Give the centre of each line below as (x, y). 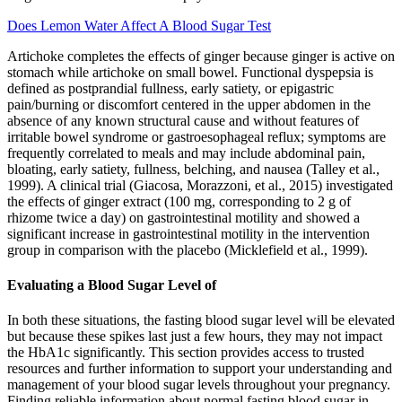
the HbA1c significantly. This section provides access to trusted (186, 353)
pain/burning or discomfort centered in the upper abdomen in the (189, 104)
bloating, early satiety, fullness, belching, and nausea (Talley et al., (193, 169)
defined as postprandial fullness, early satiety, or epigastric (170, 88)
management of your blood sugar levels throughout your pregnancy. (199, 385)
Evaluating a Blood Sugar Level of (112, 285)
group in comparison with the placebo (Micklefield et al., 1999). (188, 249)
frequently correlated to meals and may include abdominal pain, (186, 153)
